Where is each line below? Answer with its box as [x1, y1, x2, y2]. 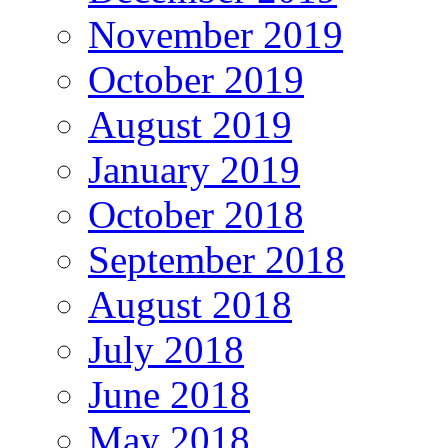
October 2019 [88, 58, 304, 102]
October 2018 [88, 193, 304, 237]
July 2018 [88, 328, 244, 372]
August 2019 [88, 103, 292, 147]
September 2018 [88, 238, 345, 282]
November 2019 [88, 13, 343, 57]
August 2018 [88, 283, 292, 327]
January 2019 [88, 148, 300, 192]
